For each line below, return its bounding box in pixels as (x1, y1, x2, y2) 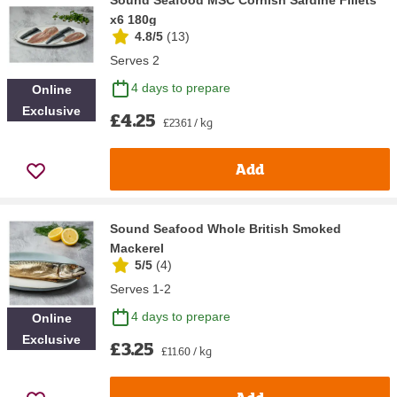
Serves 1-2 (110, 281, 171, 296)
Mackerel (110, 240, 164, 255)
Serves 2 (110, 52, 160, 67)
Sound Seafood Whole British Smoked (110, 221, 341, 236)
